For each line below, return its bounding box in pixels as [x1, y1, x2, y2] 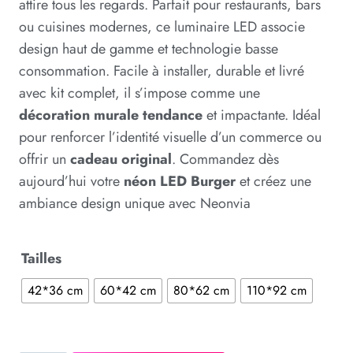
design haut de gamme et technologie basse [19, 38, 278, 59]
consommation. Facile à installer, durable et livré [19, 60, 304, 81]
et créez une [236, 170, 311, 191]
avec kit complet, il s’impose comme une [19, 82, 260, 103]
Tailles [21, 247, 61, 269]
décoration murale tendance [19, 104, 203, 125]
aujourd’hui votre [19, 170, 124, 191]
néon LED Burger [124, 170, 236, 191]
